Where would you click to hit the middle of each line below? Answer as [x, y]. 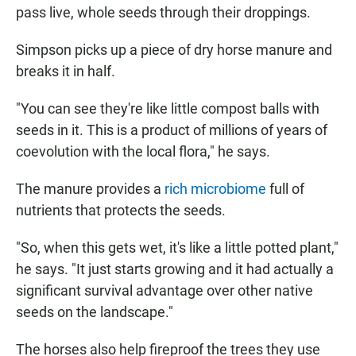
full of [285, 189]
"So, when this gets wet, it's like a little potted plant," [177, 248]
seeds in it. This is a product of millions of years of [172, 130]
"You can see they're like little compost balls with [168, 109]
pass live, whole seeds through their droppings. [163, 13]
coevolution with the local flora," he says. [143, 152]
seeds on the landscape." [95, 312]
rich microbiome [215, 189]
